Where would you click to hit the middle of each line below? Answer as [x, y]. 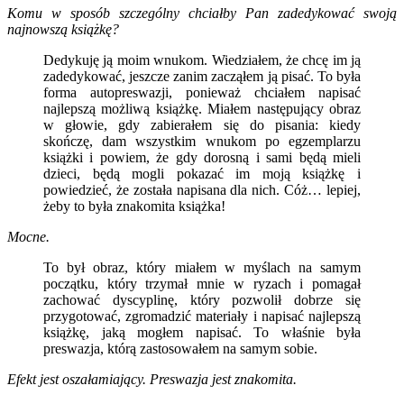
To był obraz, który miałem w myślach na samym [202, 267]
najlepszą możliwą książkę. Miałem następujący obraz [202, 108]
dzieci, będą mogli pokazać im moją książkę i [202, 173]
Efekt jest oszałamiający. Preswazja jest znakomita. [152, 379]
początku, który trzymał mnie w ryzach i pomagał [202, 283]
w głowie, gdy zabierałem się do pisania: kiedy [202, 124]
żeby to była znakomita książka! [134, 206]
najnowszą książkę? [63, 29]
